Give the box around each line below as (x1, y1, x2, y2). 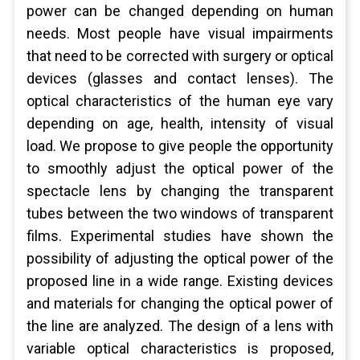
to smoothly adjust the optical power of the (26, 160, 334, 177)
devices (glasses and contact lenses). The (26, 70, 334, 87)
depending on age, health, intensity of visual (26, 115, 334, 132)
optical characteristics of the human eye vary (26, 92, 334, 109)
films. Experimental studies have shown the (26, 227, 334, 244)
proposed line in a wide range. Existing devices (26, 272, 334, 289)
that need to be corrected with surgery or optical (26, 47, 334, 64)
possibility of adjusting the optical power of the (26, 250, 334, 267)
